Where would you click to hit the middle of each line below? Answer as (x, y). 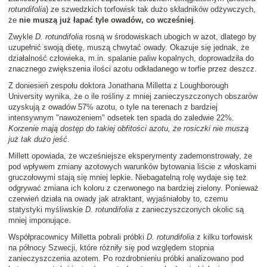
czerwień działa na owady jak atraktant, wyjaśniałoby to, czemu (118, 199)
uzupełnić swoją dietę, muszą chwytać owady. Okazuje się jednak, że (129, 48)
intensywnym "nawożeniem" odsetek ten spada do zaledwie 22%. (121, 118)
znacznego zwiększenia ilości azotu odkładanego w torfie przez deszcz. (133, 69)
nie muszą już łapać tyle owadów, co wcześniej (106, 20)
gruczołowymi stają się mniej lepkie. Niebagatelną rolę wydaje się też (128, 178)
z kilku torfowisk (223, 237)
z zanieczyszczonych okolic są (188, 210)
